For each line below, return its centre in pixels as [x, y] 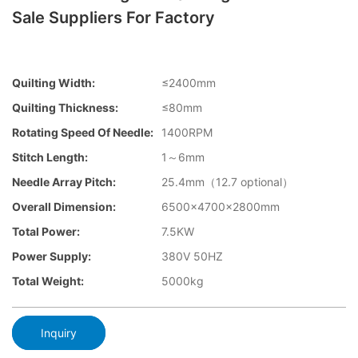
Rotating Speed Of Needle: [83, 133]
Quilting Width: [54, 83]
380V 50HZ [192, 257]
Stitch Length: [50, 157]
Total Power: [46, 232]
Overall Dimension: [64, 207]
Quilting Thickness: [65, 108]
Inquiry [59, 332]
